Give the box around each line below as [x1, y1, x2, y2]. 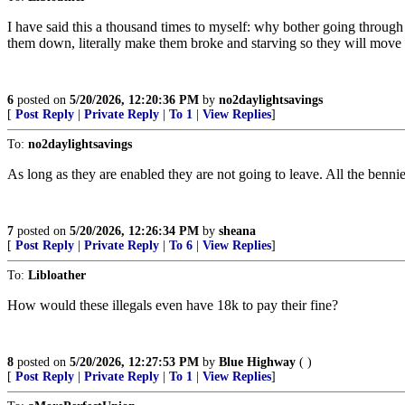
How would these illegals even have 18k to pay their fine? [7, 297, 338, 313]
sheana [219, 224, 256, 238]
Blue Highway [219, 355, 296, 369]
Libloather [28, 268, 86, 282]
